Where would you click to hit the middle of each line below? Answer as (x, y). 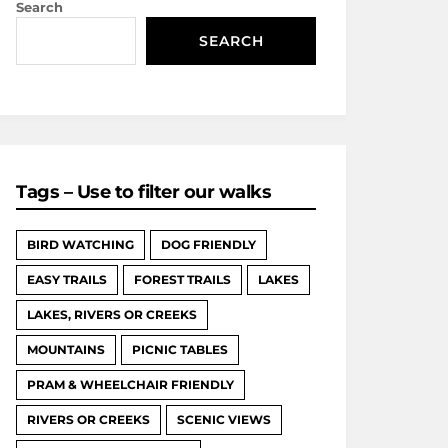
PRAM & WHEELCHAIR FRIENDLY (130, 384)
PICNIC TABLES (180, 349)
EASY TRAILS (67, 279)
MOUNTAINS (66, 349)
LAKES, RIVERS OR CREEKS (112, 314)
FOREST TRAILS (182, 279)
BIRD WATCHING (80, 244)
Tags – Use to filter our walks (143, 192)
